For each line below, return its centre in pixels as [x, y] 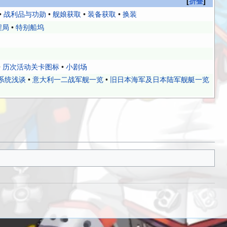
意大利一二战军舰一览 [68, 80]
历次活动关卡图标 [31, 67]
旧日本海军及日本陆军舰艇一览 [159, 80]
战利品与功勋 [25, 14]
